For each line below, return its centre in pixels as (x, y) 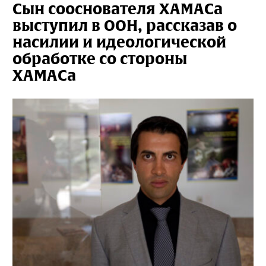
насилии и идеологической (119, 42)
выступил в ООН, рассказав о (125, 26)
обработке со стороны (100, 59)
